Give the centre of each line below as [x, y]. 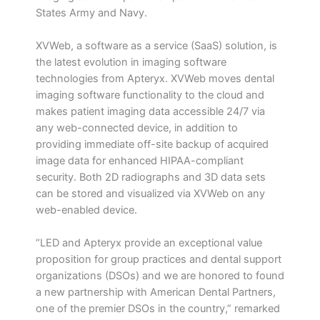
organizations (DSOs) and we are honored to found [160, 276]
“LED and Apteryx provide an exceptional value [149, 243]
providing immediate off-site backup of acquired [152, 144]
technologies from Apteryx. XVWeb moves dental [155, 78]
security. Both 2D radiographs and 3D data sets [151, 177]
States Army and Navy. [91, 12]
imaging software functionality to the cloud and [150, 95]
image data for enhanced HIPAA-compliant [140, 160]
